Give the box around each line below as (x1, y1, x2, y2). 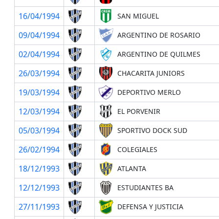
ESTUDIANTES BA (117, 182, 174, 192)
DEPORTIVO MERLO (117, 87, 181, 97)
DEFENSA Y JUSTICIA (117, 201, 183, 211)
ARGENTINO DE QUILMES (117, 49, 200, 59)
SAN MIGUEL (117, 11, 159, 21)
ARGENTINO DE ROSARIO (117, 30, 200, 40)
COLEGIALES (117, 144, 157, 154)
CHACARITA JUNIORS (117, 68, 185, 78)
